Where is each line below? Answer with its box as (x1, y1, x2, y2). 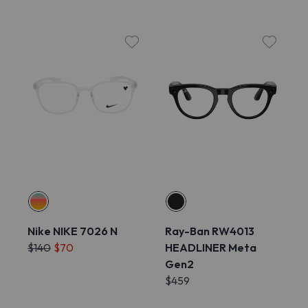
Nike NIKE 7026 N (27, 224, 118, 238)
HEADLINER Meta (165, 241, 256, 254)
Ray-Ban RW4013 (165, 224, 254, 238)
